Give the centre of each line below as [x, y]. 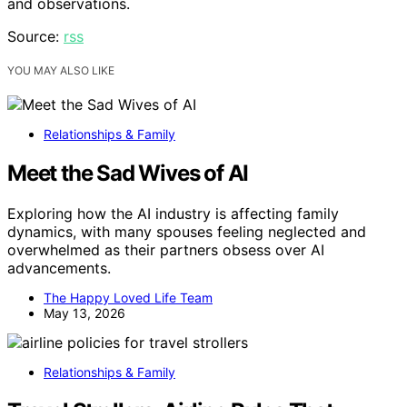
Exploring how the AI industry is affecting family [173, 214]
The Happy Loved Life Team [128, 298]
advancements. [59, 268]
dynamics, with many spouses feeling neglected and [187, 232]
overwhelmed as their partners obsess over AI [166, 250]
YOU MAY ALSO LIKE [61, 71]
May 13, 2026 [84, 313]
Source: [35, 37]
